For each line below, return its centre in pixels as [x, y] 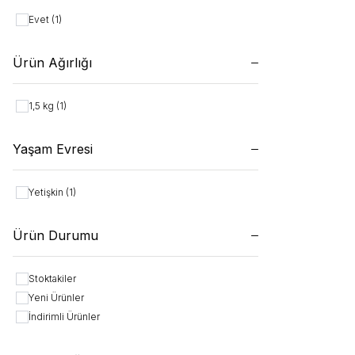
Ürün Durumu [55, 235]
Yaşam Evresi [53, 149]
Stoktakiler [52, 279]
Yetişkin [47, 192]
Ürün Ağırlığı [52, 63]
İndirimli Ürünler [64, 317]
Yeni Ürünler [56, 298]
